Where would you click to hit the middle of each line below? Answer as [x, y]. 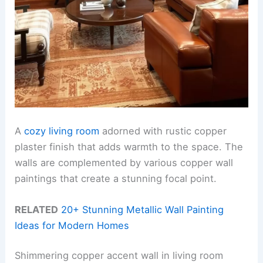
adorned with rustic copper [163, 131]
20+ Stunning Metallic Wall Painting [143, 209]
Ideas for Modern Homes [72, 225]
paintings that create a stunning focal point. [116, 178]
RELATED [37, 209]
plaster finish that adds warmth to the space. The [129, 146]
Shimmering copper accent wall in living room [119, 256]
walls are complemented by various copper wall [124, 162]
